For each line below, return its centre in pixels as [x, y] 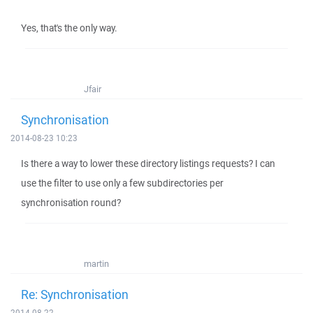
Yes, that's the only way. [69, 28]
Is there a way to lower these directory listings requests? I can [148, 163]
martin [96, 264]
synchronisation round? [71, 203]
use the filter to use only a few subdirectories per [122, 183]
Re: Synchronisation [75, 294]
